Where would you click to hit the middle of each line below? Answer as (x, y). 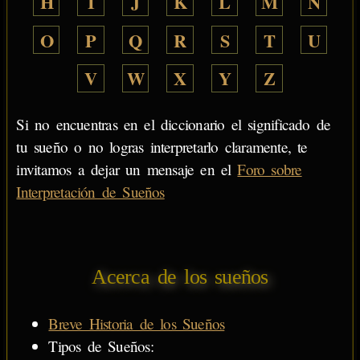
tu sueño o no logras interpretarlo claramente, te (162, 146)
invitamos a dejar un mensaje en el (127, 169)
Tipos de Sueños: (101, 346)
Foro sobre (270, 169)
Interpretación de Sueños (90, 191)
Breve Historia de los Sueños (137, 324)
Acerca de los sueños (180, 276)
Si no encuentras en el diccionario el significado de (174, 124)
